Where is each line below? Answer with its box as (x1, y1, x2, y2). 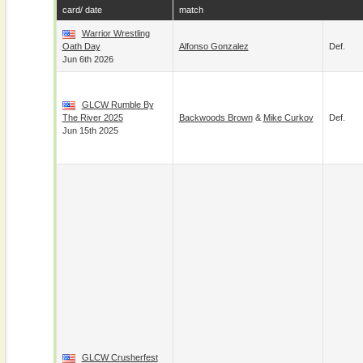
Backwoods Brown (178, 113, 253, 122)
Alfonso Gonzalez (178, 41, 249, 51)
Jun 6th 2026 (62, 54, 113, 64)
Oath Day (62, 41, 100, 51)
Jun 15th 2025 (62, 126, 118, 135)
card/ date (62, 5, 102, 15)
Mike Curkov (263, 113, 314, 122)
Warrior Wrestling (81, 28, 150, 38)
